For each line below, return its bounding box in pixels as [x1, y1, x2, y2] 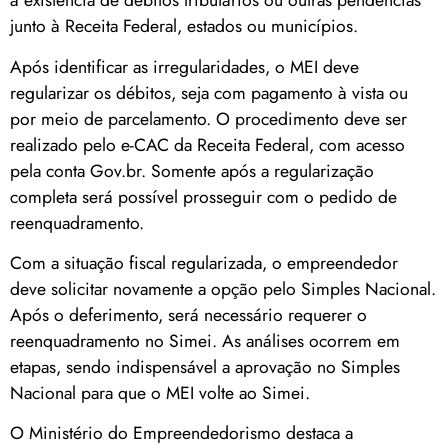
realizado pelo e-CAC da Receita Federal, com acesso [10, 131, 405, 158]
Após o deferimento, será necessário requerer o [10, 302, 367, 329]
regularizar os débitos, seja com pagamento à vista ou [10, 79, 408, 106]
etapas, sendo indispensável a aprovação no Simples [10, 354, 400, 381]
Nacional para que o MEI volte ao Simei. [10, 380, 310, 407]
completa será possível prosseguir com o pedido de [10, 183, 397, 210]
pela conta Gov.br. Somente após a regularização [10, 157, 374, 184]
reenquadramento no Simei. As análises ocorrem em [10, 328, 400, 355]
